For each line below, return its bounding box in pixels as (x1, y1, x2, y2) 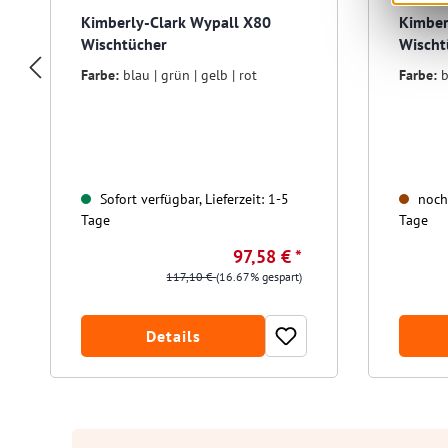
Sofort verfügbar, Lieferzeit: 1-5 (96, 190, 289, 209)
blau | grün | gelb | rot (123, 66, 257, 85)
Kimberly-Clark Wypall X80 (81, 12, 271, 33)
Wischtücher (81, 34, 167, 55)
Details (145, 326, 201, 347)
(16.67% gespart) (216, 269, 303, 285)
